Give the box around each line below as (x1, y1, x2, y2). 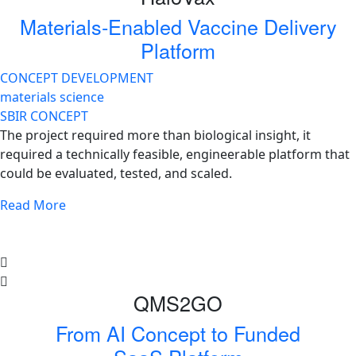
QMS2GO (133, 288, 222, 317)
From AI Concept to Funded (56, 318, 300, 347)
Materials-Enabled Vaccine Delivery (19, 11, 337, 41)
